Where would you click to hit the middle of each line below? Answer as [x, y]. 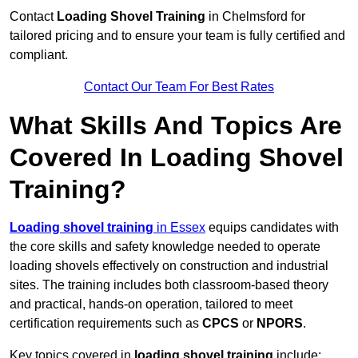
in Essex [179, 228]
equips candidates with [272, 228]
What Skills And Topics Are [176, 126]
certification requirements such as [106, 324]
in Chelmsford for [255, 17]
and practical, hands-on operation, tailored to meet [151, 304]
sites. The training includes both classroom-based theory [169, 285]
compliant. [39, 55]
